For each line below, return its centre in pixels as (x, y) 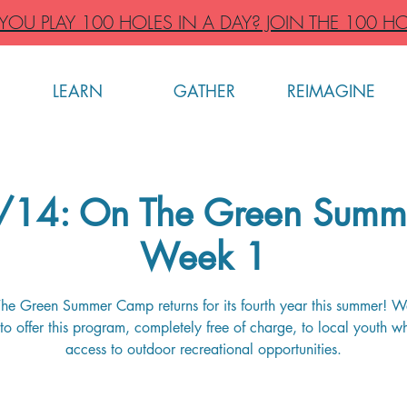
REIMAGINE (331, 91)
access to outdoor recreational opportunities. (203, 349)
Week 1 (203, 257)
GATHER (204, 91)
